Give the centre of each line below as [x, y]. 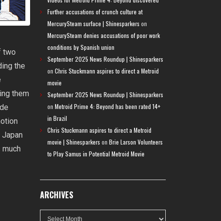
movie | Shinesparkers [74, 142]
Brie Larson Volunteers [136, 142]
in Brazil [57, 118]
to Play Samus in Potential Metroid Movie [96, 154]
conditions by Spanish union [81, 47]
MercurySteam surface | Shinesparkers [93, 23]
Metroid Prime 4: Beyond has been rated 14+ [108, 106]
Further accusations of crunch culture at [95, 12]
